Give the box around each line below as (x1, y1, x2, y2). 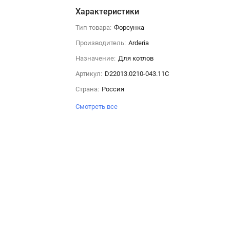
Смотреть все (75, 102, 119, 110)
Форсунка (113, 23, 144, 31)
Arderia (128, 39, 149, 47)
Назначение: (75, 54, 116, 62)
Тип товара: (75, 23, 111, 31)
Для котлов (118, 54, 154, 62)
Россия (101, 85, 124, 93)
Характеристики (75, 6, 139, 16)
